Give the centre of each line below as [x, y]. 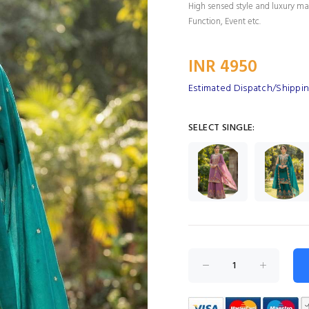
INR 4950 [223, 68]
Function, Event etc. [225, 22]
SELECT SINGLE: [222, 128]
